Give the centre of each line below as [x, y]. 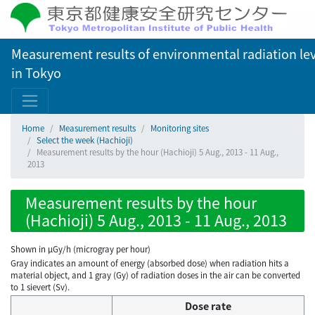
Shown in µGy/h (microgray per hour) [81, 249]
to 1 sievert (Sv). [40, 287]
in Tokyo [36, 72]
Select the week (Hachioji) [85, 140]
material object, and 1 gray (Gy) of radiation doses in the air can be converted [155, 275]
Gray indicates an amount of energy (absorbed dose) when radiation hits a [150, 263]
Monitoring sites [180, 128]
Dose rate [208, 306]
